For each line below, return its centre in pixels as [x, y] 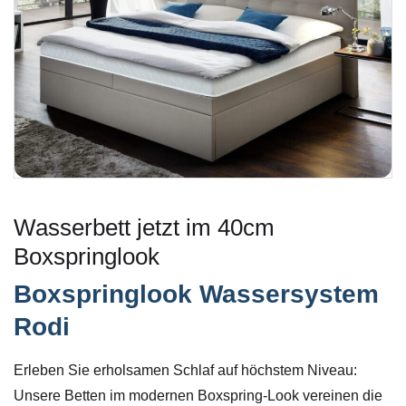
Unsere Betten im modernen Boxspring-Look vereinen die [198, 396]
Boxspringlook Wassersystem [196, 295]
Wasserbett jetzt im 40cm [144, 228]
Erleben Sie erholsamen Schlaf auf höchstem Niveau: [185, 371]
